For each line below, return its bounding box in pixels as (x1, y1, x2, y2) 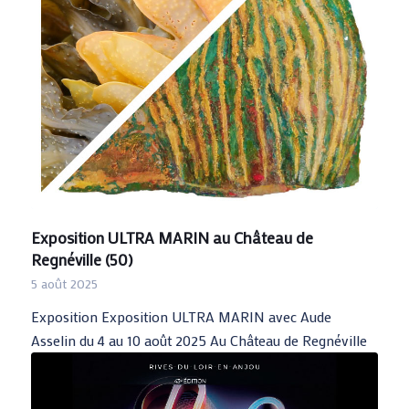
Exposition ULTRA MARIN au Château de (30, 226, 313, 248)
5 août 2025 (30, 274, 98, 292)
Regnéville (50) (30, 248, 133, 270)
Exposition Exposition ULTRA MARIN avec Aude (30, 306, 331, 326)
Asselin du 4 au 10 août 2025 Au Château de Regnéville (30, 330, 367, 350)
